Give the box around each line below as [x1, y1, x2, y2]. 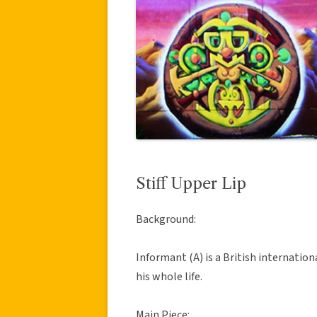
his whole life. [136, 268, 202, 284]
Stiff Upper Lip [136, 173, 246, 193]
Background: [136, 211, 196, 227]
